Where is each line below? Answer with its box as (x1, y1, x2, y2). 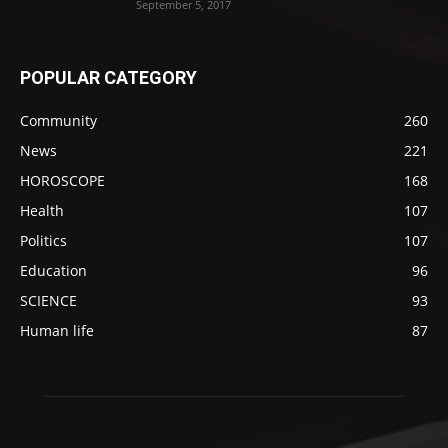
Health (20, 201, 64, 221)
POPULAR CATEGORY (20, 67, 197, 89)
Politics (20, 231, 67, 251)
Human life (20, 321, 94, 341)
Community (20, 111, 97, 131)
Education (20, 261, 87, 281)
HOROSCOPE (20, 171, 105, 191)
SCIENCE (20, 291, 77, 311)
